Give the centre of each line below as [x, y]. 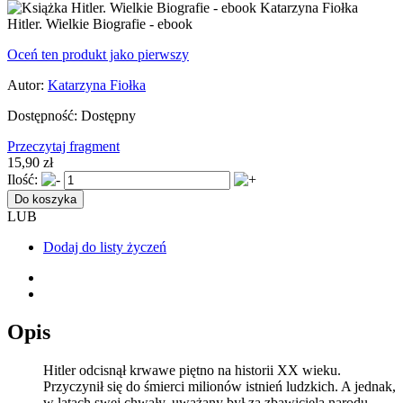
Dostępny [108, 115]
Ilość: [22, 179]
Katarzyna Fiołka [97, 85]
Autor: [26, 85]
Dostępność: [42, 115]
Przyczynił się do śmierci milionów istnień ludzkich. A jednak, [219, 386]
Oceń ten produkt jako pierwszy [98, 54]
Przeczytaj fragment [63, 146]
